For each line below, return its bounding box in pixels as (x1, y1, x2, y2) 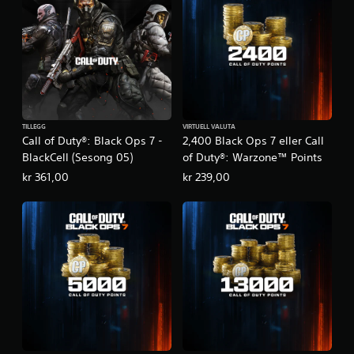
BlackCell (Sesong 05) (22, 149, 133, 164)
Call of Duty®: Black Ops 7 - (22, 133, 163, 148)
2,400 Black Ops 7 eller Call (183, 133, 324, 148)
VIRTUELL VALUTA (183, 122, 235, 132)
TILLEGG (22, 122, 46, 132)
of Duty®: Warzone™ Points (183, 149, 322, 164)
